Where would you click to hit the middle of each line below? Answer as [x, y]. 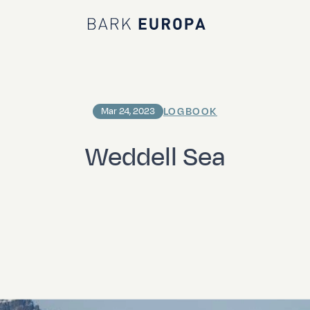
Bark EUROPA [125, 32]
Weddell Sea [155, 157]
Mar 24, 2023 [128, 111]
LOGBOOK [190, 111]
